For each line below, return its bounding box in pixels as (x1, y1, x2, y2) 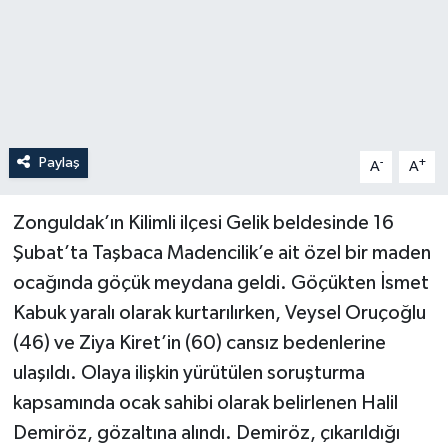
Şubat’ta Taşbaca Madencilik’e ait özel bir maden (12, 242, 431, 263)
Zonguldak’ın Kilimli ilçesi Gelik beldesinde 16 (12, 212, 394, 233)
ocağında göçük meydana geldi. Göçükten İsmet (12, 272, 429, 293)
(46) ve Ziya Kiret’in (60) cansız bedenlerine (12, 332, 386, 353)
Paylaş (38, 154, 80, 170)
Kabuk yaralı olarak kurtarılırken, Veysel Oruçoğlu (12, 302, 426, 323)
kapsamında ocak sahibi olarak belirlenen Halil (12, 392, 398, 413)
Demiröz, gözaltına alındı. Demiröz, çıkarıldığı (12, 422, 400, 443)
